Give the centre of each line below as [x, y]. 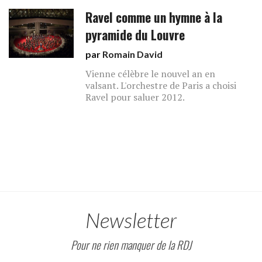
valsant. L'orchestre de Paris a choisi [161, 85]
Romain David [133, 54]
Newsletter [131, 220]
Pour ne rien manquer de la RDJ [131, 244]
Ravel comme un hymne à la [154, 17]
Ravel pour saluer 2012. [135, 97]
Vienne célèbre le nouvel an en [151, 74]
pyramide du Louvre [135, 35]
